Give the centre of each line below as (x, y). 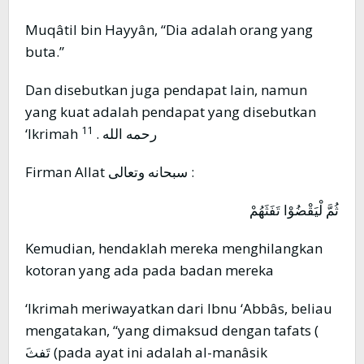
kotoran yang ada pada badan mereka (149, 271)
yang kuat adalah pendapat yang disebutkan (171, 112)
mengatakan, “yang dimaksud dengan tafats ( (172, 331)
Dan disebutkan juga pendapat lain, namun (166, 90)
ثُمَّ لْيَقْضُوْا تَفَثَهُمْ (294, 210)
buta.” (45, 52)
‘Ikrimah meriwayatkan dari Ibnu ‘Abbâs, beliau (179, 309)
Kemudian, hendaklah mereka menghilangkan (174, 249)
